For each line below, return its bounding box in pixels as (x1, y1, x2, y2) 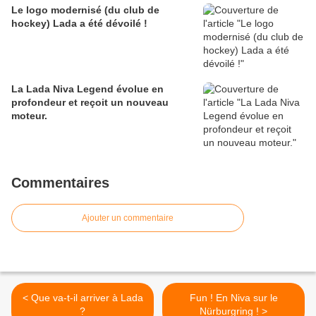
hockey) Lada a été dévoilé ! (11, 18, 147, 30)
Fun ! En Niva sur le (189, 292, 278, 304)
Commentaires (11, 175, 109, 191)
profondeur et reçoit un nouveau (11, 97, 169, 109)
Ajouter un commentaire (82, 213, 174, 224)
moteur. (11, 110, 47, 122)
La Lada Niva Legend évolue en (11, 83, 164, 95)
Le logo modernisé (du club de (11, 4, 159, 16)
